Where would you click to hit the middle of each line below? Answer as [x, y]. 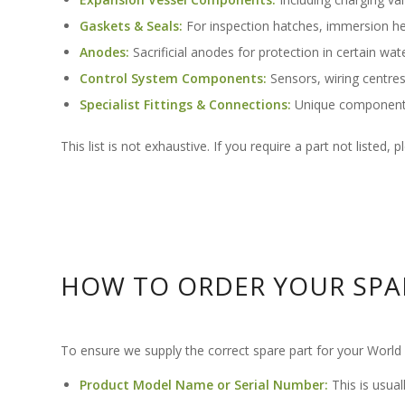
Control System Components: [173, 79]
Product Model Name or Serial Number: [204, 384]
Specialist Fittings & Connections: [185, 105]
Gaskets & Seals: [131, 26]
